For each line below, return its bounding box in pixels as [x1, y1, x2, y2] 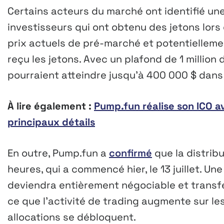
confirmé [109, 146, 152, 159]
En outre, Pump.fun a [7, 146, 109, 159]
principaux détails [7, 115, 95, 128]
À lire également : [7, 99, 94, 112]
